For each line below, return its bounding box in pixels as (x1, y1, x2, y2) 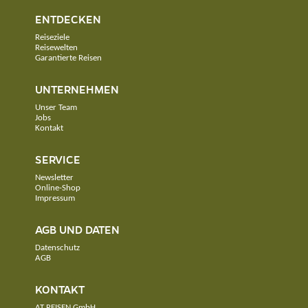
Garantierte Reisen (35, 54, 102, 63)
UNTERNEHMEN (35, 82, 119, 97)
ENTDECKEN (35, 12, 101, 27)
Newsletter (35, 173, 74, 183)
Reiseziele (35, 33, 69, 43)
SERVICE (35, 153, 80, 167)
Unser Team (35, 103, 77, 113)
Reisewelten (35, 43, 78, 53)
